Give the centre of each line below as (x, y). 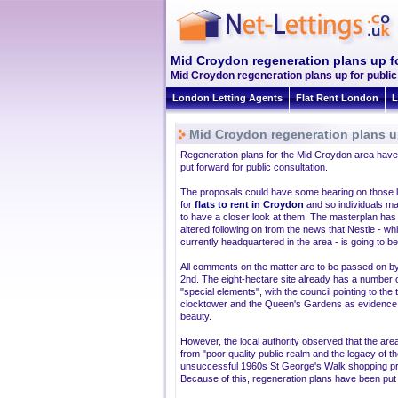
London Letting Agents (227, 98)
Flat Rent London (337, 98)
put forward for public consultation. (254, 167)
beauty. (196, 316)
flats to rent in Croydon (249, 204)
